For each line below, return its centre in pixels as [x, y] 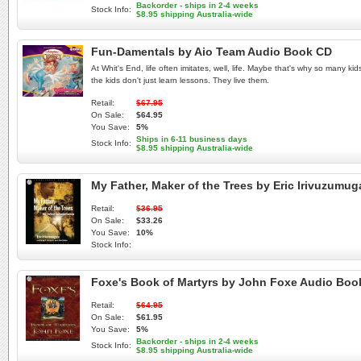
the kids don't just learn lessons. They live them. [180, 80]
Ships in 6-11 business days [192, 139]
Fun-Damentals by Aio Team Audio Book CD [212, 52]
